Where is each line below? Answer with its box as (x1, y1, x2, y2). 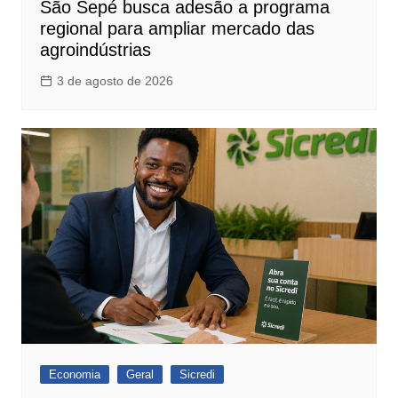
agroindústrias (39, 40, 151, 60)
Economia (48, 368, 100, 382)
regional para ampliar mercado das (39, 19, 314, 39)
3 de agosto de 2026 (56, 74, 173, 89)
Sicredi (179, 368, 215, 382)
